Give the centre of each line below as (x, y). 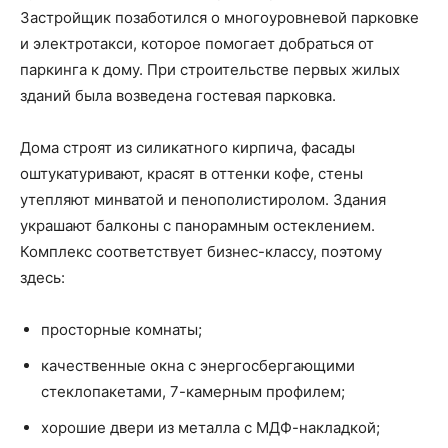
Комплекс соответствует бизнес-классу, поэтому (201, 251)
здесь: (42, 277)
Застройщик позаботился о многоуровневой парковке (219, 17)
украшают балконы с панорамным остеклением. (197, 225)
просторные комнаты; (121, 329)
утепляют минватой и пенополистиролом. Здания (203, 199)
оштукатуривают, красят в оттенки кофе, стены (191, 173)
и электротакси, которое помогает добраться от (197, 43)
